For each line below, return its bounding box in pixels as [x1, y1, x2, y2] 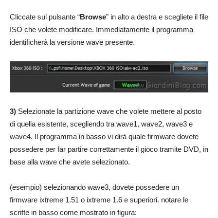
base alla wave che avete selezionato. [10, 158, 130, 166]
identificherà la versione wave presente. [10, 37, 135, 46]
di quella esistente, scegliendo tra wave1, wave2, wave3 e [10, 120, 193, 128]
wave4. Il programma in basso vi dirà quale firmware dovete [10, 132, 199, 141]
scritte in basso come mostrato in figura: [10, 208, 137, 217]
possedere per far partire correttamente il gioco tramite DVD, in [10, 145, 208, 154]
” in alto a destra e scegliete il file [106, 12, 208, 21]
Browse [80, 12, 106, 21]
